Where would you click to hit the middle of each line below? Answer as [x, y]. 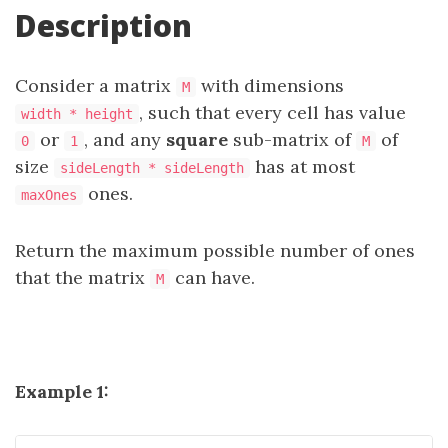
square [197, 139]
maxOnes [49, 195]
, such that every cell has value [272, 112]
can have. [212, 277]
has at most [302, 166]
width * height [77, 114]
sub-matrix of [292, 139]
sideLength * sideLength [152, 168]
